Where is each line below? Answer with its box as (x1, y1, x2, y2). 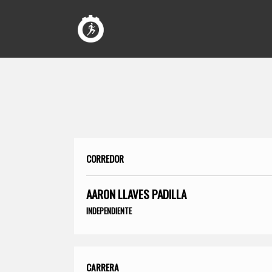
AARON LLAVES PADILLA (86, 185, 186, 203)
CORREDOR (86, 151, 124, 165)
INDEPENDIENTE (86, 204, 132, 217)
